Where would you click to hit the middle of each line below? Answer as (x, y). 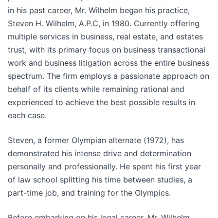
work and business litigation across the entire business (109, 63)
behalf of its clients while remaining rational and (96, 89)
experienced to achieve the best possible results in (101, 102)
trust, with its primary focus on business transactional (107, 50)
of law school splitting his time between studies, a (100, 180)
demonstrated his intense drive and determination (100, 154)
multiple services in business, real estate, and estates (105, 37)
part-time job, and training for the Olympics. (89, 193)
